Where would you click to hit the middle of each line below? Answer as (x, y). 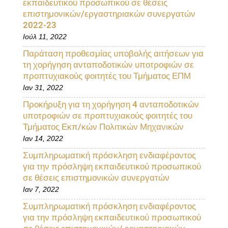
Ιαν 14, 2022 (43, 138)
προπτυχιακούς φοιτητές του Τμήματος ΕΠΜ (107, 76)
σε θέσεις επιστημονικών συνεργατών (96, 178)
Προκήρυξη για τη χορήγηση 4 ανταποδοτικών (111, 104)
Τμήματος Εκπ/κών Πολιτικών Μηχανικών (103, 127)
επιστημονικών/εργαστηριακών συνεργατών (109, 14)
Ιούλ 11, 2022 (45, 37)
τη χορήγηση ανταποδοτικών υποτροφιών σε (108, 65)
